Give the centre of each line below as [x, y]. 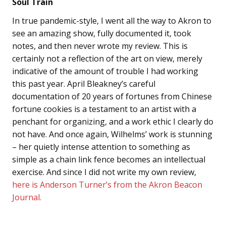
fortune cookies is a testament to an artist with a [104, 109]
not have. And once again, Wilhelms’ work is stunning [112, 134]
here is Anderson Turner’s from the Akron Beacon [107, 184]
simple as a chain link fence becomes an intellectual [109, 159]
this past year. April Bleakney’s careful [84, 83]
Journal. [28, 197]
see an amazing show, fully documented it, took [102, 33]
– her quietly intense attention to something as [101, 147]
